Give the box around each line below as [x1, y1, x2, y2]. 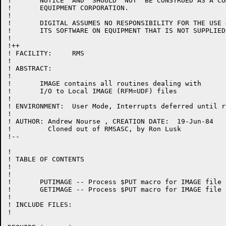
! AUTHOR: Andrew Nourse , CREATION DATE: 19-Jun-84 [8, 118, 213, 125]
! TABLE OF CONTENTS [8, 155, 84, 163]
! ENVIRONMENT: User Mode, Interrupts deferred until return [8, 102, 64, 110]
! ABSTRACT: [8, 65, 52, 72]
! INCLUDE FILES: [8, 201, 72, 208]
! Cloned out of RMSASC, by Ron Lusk [8, 125, 181, 133]
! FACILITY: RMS [8, 49, 52, 57]
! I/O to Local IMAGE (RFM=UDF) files [8, 87, 177, 95]
